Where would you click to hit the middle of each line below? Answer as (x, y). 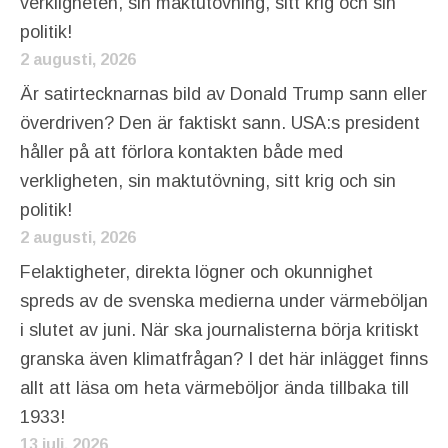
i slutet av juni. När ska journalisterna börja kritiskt (219, 330)
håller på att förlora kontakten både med (181, 152)
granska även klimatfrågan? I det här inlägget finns (224, 359)
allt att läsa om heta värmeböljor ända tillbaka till (214, 388)
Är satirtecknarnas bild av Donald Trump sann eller (223, 94)
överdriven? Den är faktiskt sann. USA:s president (220, 123)
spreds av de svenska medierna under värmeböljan (224, 301)
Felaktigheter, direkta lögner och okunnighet (196, 272)
